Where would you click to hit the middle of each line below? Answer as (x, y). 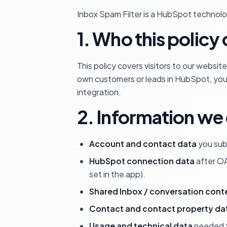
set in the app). (117, 174)
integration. (99, 92)
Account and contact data (143, 144)
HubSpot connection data (142, 161)
